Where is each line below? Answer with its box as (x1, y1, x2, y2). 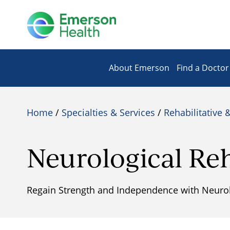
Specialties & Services (62, 106, 155, 119)
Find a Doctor (177, 62, 229, 73)
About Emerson (109, 62, 169, 73)
